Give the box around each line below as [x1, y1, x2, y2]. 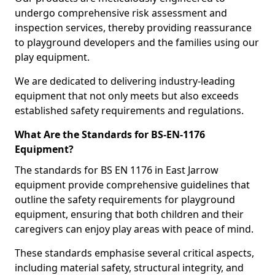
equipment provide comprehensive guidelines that [15, 178, 250, 192]
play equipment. [15, 50, 92, 64]
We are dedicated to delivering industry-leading [15, 74, 235, 88]
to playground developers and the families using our [15, 36, 259, 49]
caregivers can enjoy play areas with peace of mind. [15, 222, 254, 236]
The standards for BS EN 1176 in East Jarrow [15, 163, 219, 177]
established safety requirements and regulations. [15, 104, 244, 117]
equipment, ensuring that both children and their [15, 207, 244, 221]
